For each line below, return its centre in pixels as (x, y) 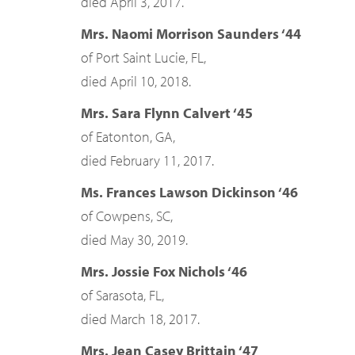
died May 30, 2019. (134, 240)
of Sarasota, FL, (122, 295)
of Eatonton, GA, (128, 137)
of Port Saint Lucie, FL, (143, 57)
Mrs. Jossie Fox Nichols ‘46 (164, 271)
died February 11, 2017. (147, 160)
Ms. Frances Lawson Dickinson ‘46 (189, 192)
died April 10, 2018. (136, 81)
